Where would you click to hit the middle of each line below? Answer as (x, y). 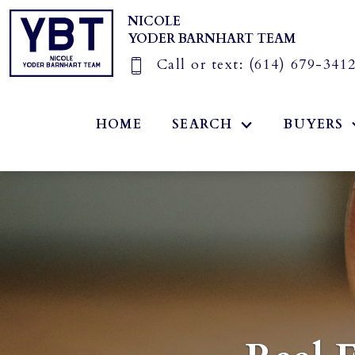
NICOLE (154, 21)
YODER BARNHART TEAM (212, 39)
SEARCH (202, 125)
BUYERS (314, 125)
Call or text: (202, 65)
